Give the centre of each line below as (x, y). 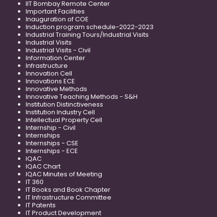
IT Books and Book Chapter (68, 189)
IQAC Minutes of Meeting (64, 174)
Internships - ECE (52, 151)
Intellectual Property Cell (64, 120)
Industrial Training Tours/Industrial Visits (87, 34)
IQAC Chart (43, 166)
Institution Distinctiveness (64, 104)
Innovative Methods (56, 89)
